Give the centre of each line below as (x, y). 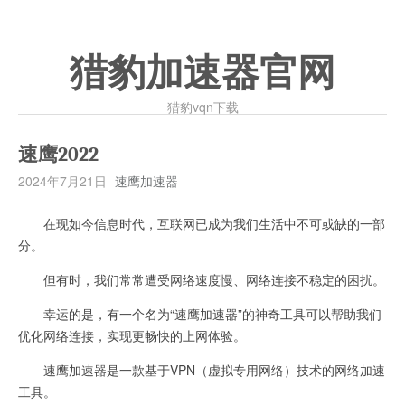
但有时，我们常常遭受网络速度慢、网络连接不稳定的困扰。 (202, 279)
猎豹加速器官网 (202, 73)
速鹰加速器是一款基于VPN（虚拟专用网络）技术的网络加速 (202, 370)
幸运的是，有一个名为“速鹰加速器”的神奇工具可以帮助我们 (200, 314)
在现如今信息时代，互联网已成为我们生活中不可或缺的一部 (202, 223)
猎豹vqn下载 (202, 107)
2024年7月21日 (62, 181)
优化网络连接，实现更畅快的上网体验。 (132, 335)
